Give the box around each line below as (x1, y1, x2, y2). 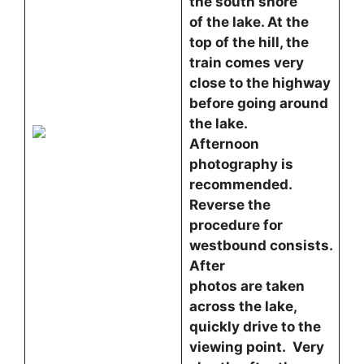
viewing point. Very (188, 339, 324, 355)
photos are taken (188, 278, 305, 294)
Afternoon (188, 136, 259, 152)
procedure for (188, 217, 283, 233)
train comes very (188, 54, 307, 71)
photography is (188, 156, 293, 172)
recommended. (188, 176, 292, 193)
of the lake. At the (188, 14, 309, 30)
